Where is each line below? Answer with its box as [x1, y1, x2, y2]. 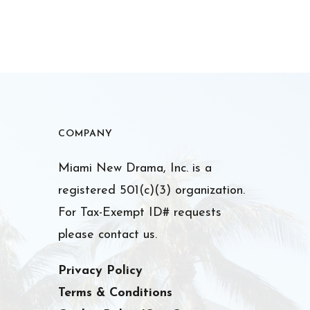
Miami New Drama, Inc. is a [58, 162, 212, 175]
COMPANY [58, 129, 113, 139]
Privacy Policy [58, 264, 143, 277]
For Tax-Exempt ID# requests [58, 206, 222, 219]
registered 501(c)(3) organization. [58, 184, 246, 197]
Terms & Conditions [58, 286, 173, 300]
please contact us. [58, 228, 158, 241]
